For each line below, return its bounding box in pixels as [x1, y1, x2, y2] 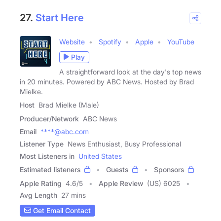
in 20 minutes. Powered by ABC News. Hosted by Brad [20, 77, 194, 86]
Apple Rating [20, 179, 62, 187]
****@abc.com [40, 127, 89, 136]
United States [78, 151, 122, 160]
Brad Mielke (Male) [38, 100, 99, 109]
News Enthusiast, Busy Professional [68, 139, 181, 148]
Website [59, 37, 85, 46]
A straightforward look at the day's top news [59, 67, 201, 76]
